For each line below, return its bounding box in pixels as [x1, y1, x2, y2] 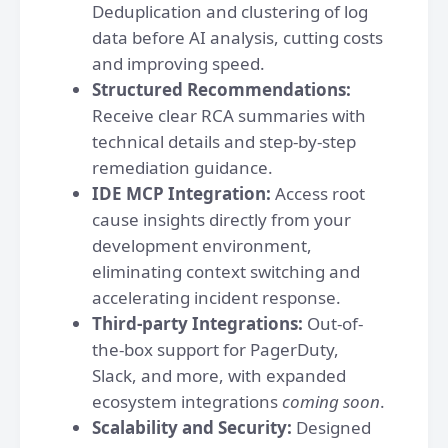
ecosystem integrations [92, 390, 282, 413]
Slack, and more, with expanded [92, 364, 346, 387]
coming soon [282, 390, 380, 413]
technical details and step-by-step [92, 130, 356, 153]
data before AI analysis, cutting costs [92, 26, 383, 49]
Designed [296, 416, 371, 439]
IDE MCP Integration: [92, 182, 271, 205]
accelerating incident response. [92, 286, 341, 309]
